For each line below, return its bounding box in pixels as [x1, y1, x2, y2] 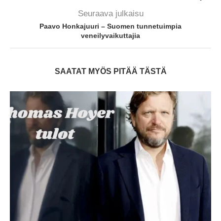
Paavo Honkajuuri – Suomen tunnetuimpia [39, 22, 182, 30]
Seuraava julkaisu [77, 8, 144, 18]
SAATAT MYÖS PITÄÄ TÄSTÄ [54, 67, 167, 75]
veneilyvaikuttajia [81, 31, 140, 39]
